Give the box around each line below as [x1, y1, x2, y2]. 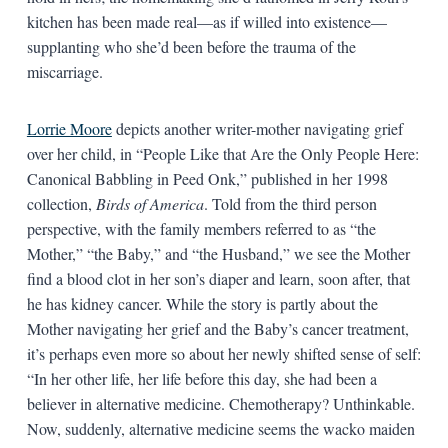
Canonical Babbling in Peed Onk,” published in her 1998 [26, 167, 388, 189]
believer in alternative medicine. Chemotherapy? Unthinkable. [26, 392, 415, 414]
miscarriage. [26, 60, 103, 82]
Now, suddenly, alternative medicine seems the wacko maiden [26, 417, 415, 439]
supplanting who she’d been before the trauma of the [26, 35, 356, 57]
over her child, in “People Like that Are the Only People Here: [26, 142, 419, 164]
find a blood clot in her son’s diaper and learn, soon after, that [26, 267, 410, 289]
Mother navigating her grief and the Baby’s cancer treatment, [26, 317, 409, 339]
